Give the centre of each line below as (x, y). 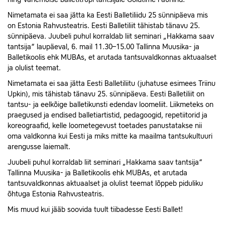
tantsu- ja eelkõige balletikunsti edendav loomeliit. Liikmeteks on (110, 105)
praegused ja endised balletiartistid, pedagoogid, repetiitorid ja (107, 115)
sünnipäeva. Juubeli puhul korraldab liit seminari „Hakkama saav (111, 36)
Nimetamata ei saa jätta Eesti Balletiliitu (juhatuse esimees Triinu (111, 84)
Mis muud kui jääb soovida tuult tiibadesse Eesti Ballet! (95, 210)
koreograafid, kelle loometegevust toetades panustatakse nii (105, 126)
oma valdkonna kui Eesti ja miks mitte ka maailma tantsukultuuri (110, 136)
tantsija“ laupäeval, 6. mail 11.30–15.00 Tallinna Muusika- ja (103, 47)
